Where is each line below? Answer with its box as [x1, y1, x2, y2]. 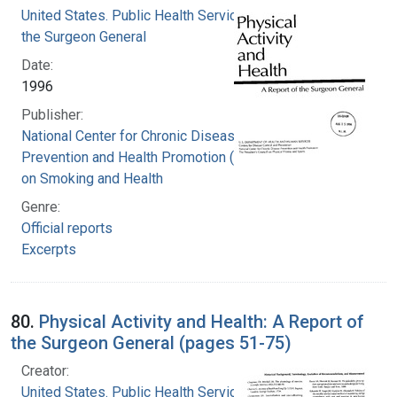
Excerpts [21, 240, 76, 258]
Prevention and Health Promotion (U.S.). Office [21, 148, 304, 166]
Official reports [21, 219, 113, 237]
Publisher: [21, 105, 83, 123]
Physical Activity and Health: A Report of [39, 310, 364, 332]
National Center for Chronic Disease [21, 127, 243, 144]
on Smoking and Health [21, 169, 163, 187]
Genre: [21, 198, 60, 215]
